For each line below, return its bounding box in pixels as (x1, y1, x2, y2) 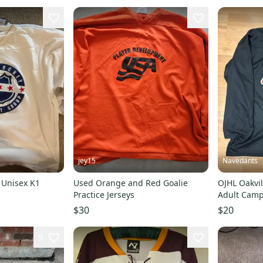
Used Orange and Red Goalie (73, 177, 188, 188)
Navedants (222, 155, 258, 166)
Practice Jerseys (73, 188, 134, 200)
